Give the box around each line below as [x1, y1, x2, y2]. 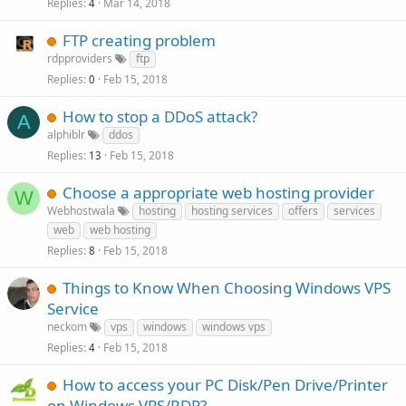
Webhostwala [47, 203, 115, 218]
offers [288, 203, 318, 218]
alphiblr [47, 127, 85, 142]
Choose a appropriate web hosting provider [63, 182, 374, 203]
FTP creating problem [63, 30, 216, 51]
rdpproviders [47, 51, 112, 66]
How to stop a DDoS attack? [63, 106, 257, 127]
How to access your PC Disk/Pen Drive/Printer [63, 374, 388, 395]
